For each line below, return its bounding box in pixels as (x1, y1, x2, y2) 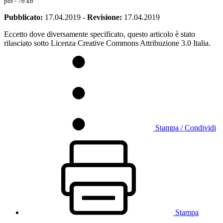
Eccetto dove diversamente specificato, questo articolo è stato (4, 29, 195, 38)
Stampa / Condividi (155, 123, 216, 132)
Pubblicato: (4, 12, 43, 21)
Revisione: (87, 12, 122, 21)
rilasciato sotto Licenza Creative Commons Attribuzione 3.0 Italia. (4, 38, 211, 47)
